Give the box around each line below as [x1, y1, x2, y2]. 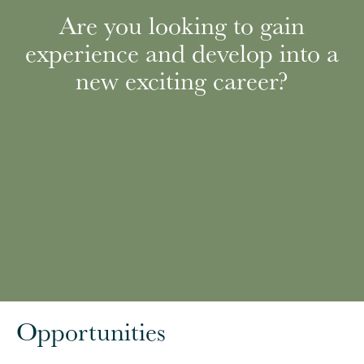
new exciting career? [76, 63, 288, 97]
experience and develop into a [25, 35, 339, 69]
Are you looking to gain [59, 7, 305, 41]
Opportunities [16, 314, 166, 348]
